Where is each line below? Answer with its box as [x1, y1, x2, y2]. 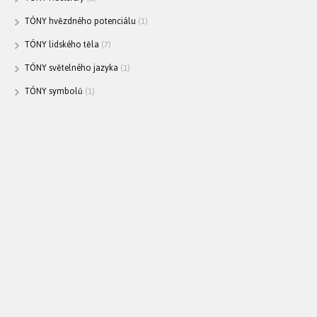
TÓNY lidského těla [24, 36, 99, 54]
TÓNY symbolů [24, 83, 83, 100]
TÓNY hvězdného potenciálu [24, 13, 136, 30]
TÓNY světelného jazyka [24, 59, 118, 77]
